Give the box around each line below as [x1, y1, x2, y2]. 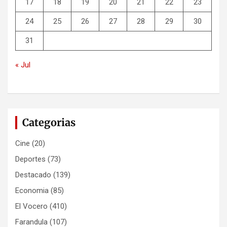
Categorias [22, 116, 75, 129]
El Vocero [15, 202, 48, 211]
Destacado [15, 170, 51, 180]
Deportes [15, 155, 46, 164]
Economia [15, 186, 49, 196]
